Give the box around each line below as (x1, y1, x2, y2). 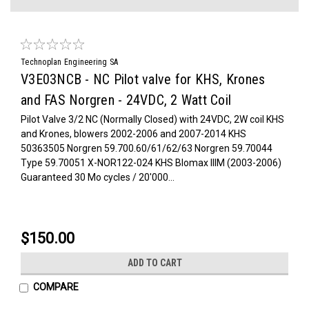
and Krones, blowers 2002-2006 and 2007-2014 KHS (21, 128, 246, 139)
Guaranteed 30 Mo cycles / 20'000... (21, 171, 175, 183)
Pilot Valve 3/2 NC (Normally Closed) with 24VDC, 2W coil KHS (21, 113, 284, 125)
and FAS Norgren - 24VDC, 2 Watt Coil (21, 91, 231, 108)
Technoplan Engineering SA (21, 57, 119, 67)
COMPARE (32, 281, 79, 292)
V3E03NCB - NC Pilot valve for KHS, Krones (21, 70, 266, 88)
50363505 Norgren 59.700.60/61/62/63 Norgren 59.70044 (21, 142, 272, 154)
